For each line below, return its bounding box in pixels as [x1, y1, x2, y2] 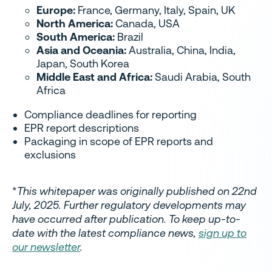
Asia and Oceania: [36, 43, 126, 56]
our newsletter [12, 240, 80, 254]
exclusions [24, 148, 76, 161]
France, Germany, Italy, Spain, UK [75, 3, 235, 16]
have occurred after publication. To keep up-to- [12, 212, 240, 226]
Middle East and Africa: [36, 70, 152, 83]
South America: [36, 30, 115, 43]
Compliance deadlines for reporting [24, 107, 197, 121]
